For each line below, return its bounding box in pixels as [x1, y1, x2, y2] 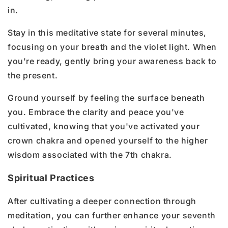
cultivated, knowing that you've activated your [8, 121, 200, 131]
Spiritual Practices [8, 172, 95, 183]
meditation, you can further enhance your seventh [8, 210, 216, 220]
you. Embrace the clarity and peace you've [8, 106, 184, 117]
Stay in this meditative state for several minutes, [8, 27, 207, 38]
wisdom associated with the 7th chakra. [8, 149, 172, 160]
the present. [8, 70, 58, 80]
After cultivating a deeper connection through [8, 195, 197, 206]
